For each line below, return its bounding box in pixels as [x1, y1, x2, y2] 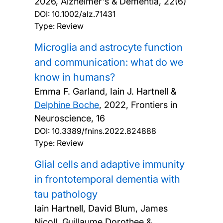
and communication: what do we [34, 56, 183, 69]
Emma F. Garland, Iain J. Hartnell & [34, 86, 176, 97]
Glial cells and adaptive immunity [34, 158, 185, 171]
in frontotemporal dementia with [34, 173, 180, 186]
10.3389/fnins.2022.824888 [51, 126, 156, 136]
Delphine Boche [34, 100, 99, 111]
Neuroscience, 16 [34, 113, 105, 124]
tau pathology [34, 188, 98, 201]
